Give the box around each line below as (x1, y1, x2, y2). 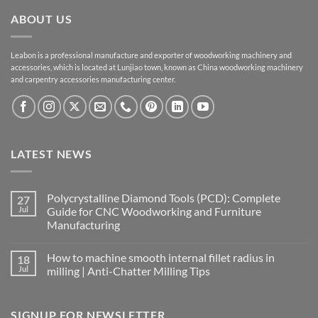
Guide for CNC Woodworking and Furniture (47, 204, 261, 218)
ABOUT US (11, 12, 72, 26)
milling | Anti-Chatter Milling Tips (47, 263, 210, 278)
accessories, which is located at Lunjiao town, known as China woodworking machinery (11, 62, 303, 72)
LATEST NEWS (11, 147, 92, 161)
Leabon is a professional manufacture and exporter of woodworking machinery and (11, 50, 292, 60)
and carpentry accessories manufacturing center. (11, 74, 175, 84)
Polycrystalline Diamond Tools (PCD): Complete (47, 190, 280, 204)
